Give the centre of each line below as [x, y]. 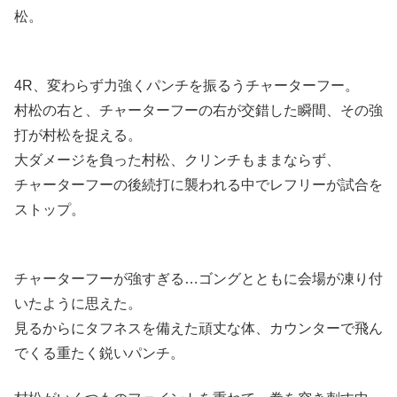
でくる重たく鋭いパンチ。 [99, 354]
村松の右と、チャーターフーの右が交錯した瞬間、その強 [198, 110]
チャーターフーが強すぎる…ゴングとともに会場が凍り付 [198, 279]
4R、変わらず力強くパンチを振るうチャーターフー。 [187, 85]
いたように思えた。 [78, 304]
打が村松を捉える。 [78, 135]
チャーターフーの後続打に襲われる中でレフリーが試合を [198, 184]
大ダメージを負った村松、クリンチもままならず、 [177, 160]
